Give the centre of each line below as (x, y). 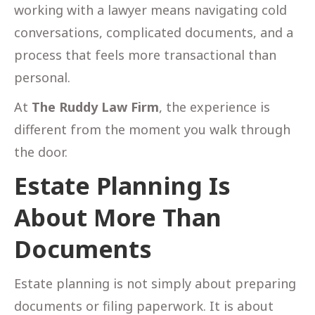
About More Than (118, 217)
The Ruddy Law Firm (95, 107)
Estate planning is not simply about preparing (155, 283)
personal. (42, 77)
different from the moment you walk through (152, 129)
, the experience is (214, 107)
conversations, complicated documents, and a (154, 32)
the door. (41, 152)
